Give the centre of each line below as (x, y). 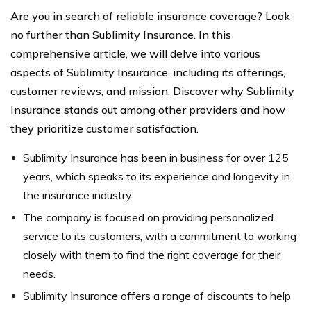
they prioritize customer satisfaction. (104, 128)
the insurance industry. (78, 195)
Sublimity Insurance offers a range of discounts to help (157, 296)
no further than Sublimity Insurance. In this (121, 35)
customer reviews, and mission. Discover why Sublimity (152, 91)
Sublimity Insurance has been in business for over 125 (156, 158)
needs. (39, 274)
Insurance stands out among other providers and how (148, 110)
